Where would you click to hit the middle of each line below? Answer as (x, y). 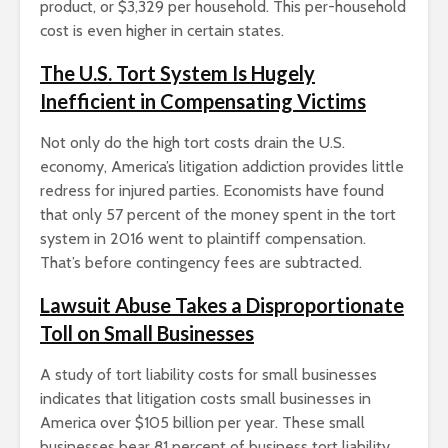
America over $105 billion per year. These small (202, 423)
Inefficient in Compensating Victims (203, 101)
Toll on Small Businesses (147, 333)
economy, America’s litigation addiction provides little (222, 167)
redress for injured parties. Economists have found (212, 191)
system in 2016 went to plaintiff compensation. (203, 239)
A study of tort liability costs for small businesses (208, 375)
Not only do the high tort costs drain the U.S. (192, 143)
